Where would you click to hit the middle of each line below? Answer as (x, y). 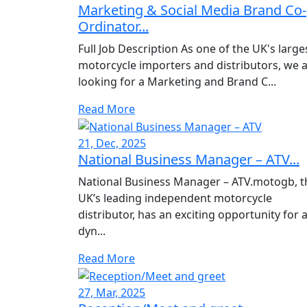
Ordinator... (113, 27)
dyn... (92, 231)
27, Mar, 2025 (112, 292)
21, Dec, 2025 (112, 144)
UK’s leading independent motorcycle (175, 198)
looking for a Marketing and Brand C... (177, 82)
